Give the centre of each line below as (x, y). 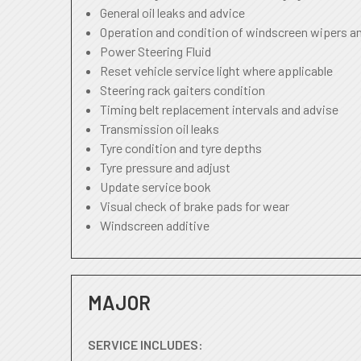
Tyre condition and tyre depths (181, 148)
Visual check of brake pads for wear (195, 206)
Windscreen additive (155, 225)
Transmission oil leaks (160, 129)
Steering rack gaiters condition (183, 90)
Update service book (156, 187)
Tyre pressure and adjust (165, 167)
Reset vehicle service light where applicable (216, 71)
